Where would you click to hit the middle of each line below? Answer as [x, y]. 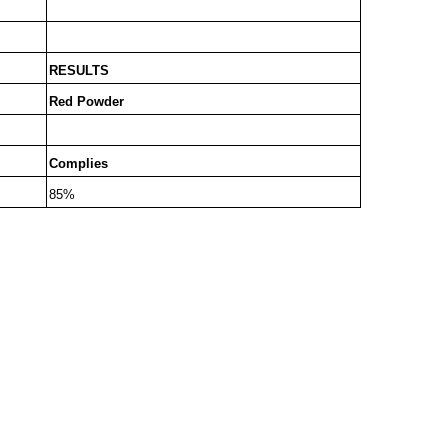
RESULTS [78, 71]
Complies [78, 164]
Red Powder [86, 102]
